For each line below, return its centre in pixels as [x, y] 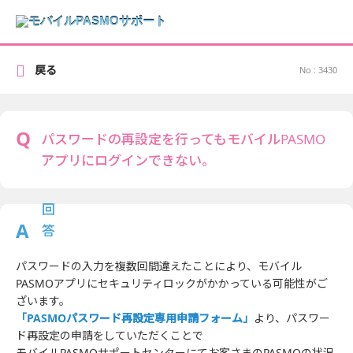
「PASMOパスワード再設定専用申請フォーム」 [135, 318]
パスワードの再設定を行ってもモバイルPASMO [183, 139]
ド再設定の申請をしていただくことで [110, 335]
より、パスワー [292, 318]
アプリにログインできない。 [128, 160]
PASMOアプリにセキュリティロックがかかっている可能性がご [172, 283]
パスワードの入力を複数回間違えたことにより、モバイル [159, 266]
